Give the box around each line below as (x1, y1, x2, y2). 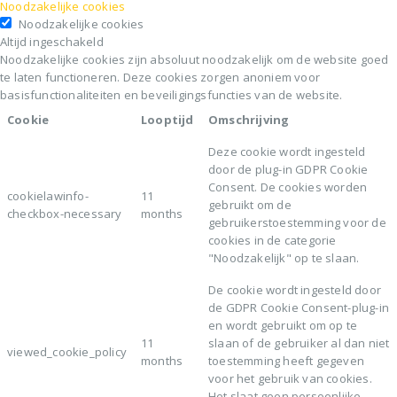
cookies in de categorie (208, 231, 337, 248)
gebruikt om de (208, 196, 292, 213)
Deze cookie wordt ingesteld (208, 143, 366, 160)
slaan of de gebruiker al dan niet (208, 334, 390, 351)
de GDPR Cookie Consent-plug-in (208, 299, 389, 315)
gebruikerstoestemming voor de (208, 214, 386, 230)
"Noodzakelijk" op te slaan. (208, 249, 360, 266)
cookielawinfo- (7, 187, 89, 204)
